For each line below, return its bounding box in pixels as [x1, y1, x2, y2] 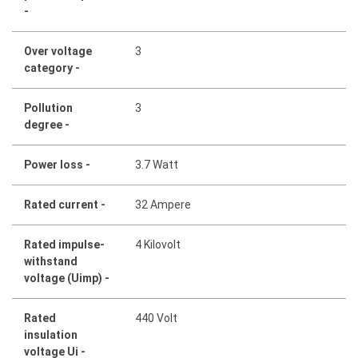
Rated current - [24, 197, 105, 211]
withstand [24, 254, 78, 268]
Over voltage [24, 44, 92, 58]
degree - [24, 117, 70, 131]
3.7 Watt [135, 157, 179, 171]
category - [24, 61, 80, 74]
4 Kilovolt [135, 237, 181, 251]
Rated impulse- [24, 237, 105, 251]
